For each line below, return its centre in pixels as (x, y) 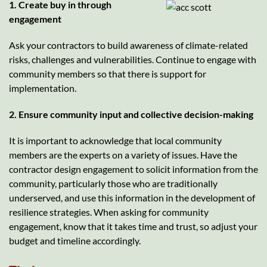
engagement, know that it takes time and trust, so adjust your (133, 226)
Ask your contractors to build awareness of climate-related (128, 45)
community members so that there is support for (108, 73)
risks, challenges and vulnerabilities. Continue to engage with (133, 59)
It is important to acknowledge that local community (115, 140)
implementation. (43, 88)
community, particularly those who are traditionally (113, 183)
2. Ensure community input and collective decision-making (131, 114)
